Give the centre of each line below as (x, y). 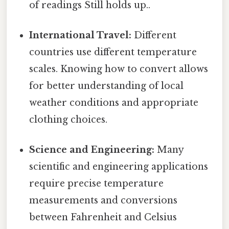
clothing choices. (68, 119)
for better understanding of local (107, 86)
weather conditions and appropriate (114, 102)
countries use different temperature (113, 52)
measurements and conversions (104, 201)
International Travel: (81, 35)
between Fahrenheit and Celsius (103, 217)
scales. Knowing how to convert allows (119, 69)
